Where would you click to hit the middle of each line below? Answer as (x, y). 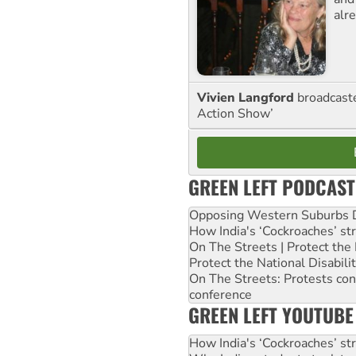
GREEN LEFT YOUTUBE (271, 314)
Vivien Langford (247, 97)
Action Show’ (235, 113)
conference (221, 294)
